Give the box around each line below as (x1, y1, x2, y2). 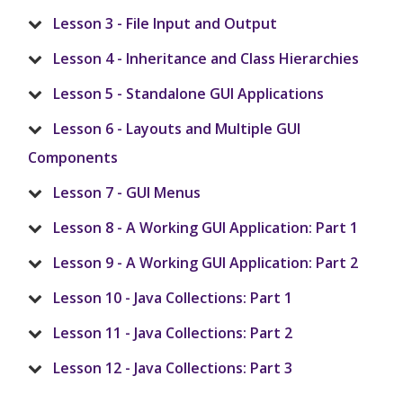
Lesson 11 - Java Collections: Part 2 (53, 323, 292, 344)
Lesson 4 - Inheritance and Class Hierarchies (53, 49, 359, 69)
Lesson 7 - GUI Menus (53, 183, 201, 203)
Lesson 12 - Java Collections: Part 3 (53, 358, 292, 379)
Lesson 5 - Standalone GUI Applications (53, 84, 324, 104)
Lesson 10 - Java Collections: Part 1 (53, 288, 292, 309)
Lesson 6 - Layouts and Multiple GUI (53, 119, 300, 139)
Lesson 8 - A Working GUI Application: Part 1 (53, 218, 358, 238)
